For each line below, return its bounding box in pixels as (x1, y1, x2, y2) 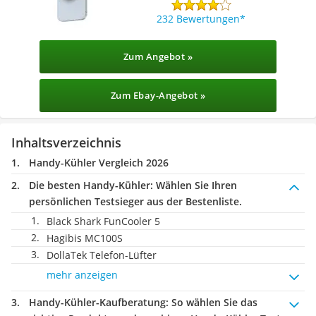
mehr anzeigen (47, 268, 118, 281)
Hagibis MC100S (47, 231, 123, 245)
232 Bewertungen (157, 11, 241, 25)
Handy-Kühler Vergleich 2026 (29, 156, 169, 169)
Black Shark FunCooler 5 (47, 214, 160, 228)
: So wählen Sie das (166, 296, 257, 309)
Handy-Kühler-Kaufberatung (29, 296, 166, 309)
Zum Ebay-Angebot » (110, 89, 206, 102)
